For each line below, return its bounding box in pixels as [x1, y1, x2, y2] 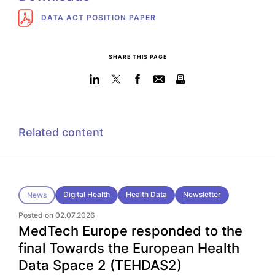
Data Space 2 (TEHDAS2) [18, 257, 182, 274]
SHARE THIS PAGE [108, 53, 167, 61]
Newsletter [183, 190, 221, 199]
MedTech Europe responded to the [18, 223, 242, 239]
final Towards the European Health [18, 240, 239, 257]
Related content [18, 126, 104, 139]
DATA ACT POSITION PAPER [39, 13, 156, 22]
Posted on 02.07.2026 [18, 211, 95, 220]
